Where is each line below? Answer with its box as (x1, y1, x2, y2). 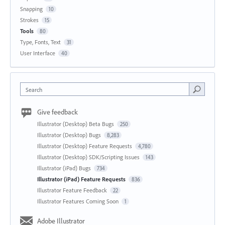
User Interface (20, 49, 55, 57)
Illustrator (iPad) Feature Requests (37, 175, 127, 183)
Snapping (20, 5, 43, 13)
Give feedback (37, 107, 78, 117)
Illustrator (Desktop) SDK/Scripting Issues (37, 153, 141, 161)
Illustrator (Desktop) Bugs (37, 131, 102, 139)
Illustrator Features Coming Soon (37, 197, 120, 205)
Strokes (20, 16, 39, 24)
